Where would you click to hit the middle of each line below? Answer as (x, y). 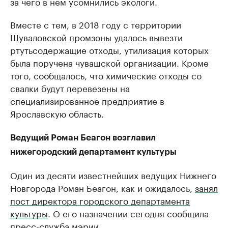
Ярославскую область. (57, 113)
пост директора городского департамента (100, 200)
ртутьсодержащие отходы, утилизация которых (109, 50)
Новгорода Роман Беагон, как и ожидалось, (103, 188)
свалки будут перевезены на (70, 88)
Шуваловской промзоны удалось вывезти (96, 37)
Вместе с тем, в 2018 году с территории (96, 24)
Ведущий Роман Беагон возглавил (83, 138)
